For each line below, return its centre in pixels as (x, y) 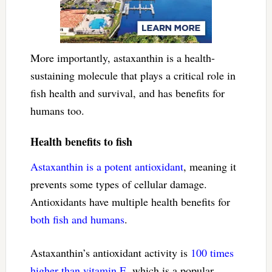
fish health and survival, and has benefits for (127, 93)
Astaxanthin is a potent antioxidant (107, 166)
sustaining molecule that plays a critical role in (133, 75)
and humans (98, 219)
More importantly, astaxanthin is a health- (122, 57)
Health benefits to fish (81, 141)
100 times (212, 252)
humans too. (57, 110)
